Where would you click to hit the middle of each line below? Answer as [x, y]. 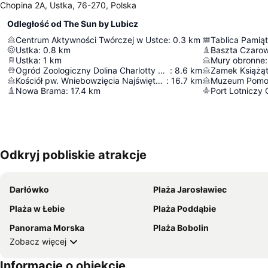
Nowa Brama [41, 90]
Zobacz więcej [38, 242]
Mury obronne [238, 60]
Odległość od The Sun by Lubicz [73, 23]
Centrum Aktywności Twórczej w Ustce [92, 39]
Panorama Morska [47, 227]
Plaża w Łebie [37, 208]
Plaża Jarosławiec [190, 189]
